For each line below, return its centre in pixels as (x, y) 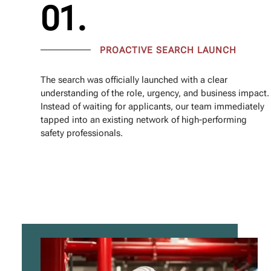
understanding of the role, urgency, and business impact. (155, 93)
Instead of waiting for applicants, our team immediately (153, 107)
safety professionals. (82, 133)
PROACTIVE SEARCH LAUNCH (168, 51)
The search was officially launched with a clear (134, 80)
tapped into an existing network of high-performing (144, 120)
